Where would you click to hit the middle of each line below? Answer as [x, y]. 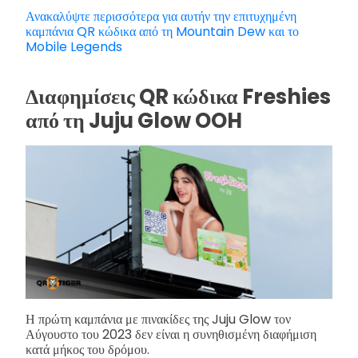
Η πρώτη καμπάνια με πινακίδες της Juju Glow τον [158, 320]
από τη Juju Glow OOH [134, 121]
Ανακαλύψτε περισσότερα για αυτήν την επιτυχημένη [161, 16]
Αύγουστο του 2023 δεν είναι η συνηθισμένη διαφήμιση [171, 335]
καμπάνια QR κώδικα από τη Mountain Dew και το [162, 31]
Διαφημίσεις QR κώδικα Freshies [178, 97]
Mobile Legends [74, 46]
